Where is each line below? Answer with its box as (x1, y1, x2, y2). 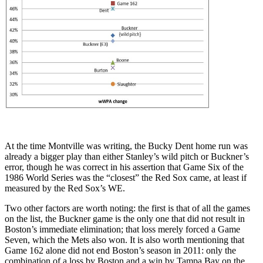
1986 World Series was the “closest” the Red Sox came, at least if (5, 172, 247, 183)
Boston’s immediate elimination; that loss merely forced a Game (5, 224, 240, 234)
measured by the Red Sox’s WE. (5, 183, 125, 193)
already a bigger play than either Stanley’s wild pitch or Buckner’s (5, 151, 249, 161)
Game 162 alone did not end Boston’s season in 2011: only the (5, 245, 236, 255)
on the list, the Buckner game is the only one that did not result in (5, 213, 245, 224)
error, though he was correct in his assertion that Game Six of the (5, 161, 244, 172)
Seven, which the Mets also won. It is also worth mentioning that (5, 234, 244, 245)
